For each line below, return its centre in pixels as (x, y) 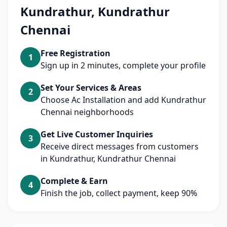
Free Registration (75, 53)
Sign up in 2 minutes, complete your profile (123, 65)
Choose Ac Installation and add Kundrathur (123, 100)
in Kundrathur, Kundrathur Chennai (108, 159)
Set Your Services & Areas (91, 88)
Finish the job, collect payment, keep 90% (119, 193)
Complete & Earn (74, 181)
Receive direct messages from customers (120, 146)
